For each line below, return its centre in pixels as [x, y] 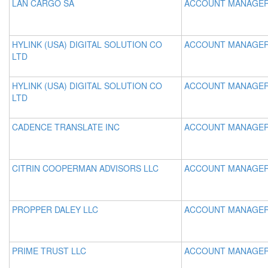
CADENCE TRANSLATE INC [66, 127]
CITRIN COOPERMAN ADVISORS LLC [85, 168]
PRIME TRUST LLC [49, 251]
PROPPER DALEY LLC [55, 209]
